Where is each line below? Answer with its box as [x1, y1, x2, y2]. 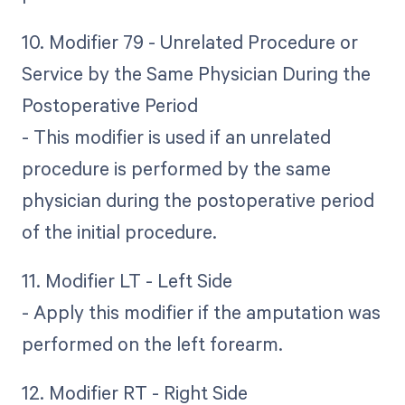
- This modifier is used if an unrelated [21, 123, 331, 149]
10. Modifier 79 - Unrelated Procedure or [21, 28, 358, 54]
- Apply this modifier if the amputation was [21, 298, 381, 325]
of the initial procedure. [21, 218, 217, 244]
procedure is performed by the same [21, 155, 331, 181]
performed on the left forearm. [21, 330, 283, 356]
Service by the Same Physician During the [21, 60, 371, 86]
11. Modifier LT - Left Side [21, 267, 232, 293]
